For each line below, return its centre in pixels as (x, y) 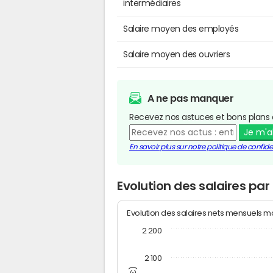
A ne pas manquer (191, 98)
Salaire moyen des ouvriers (177, 54)
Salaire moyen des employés (181, 28)
